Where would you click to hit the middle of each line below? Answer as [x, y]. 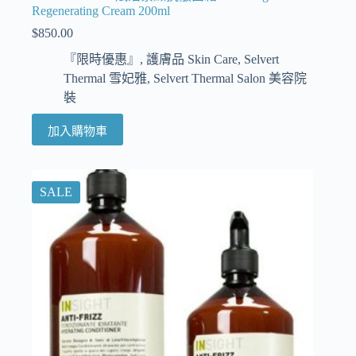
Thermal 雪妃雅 [105, 79]
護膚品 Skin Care [192, 60]
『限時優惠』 [102, 60]
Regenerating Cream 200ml [101, 11]
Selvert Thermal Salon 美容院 [230, 79]
